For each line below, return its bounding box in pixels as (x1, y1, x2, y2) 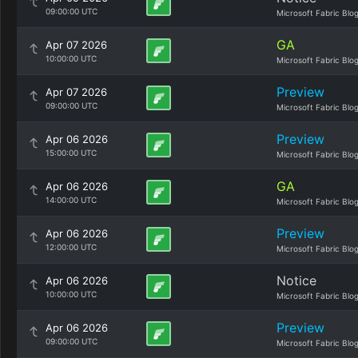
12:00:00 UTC (46, 242, 97, 252)
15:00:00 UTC (46, 148, 97, 157)
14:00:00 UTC (46, 195, 97, 205)
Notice (276, 272, 316, 288)
